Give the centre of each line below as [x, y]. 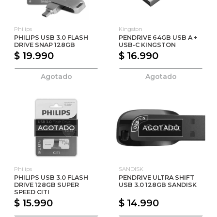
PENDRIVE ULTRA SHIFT [156, 178]
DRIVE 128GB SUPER [46, 185]
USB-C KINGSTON [147, 45]
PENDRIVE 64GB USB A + [158, 37]
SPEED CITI [32, 192]
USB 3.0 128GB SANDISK [158, 185]
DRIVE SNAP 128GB [45, 45]
